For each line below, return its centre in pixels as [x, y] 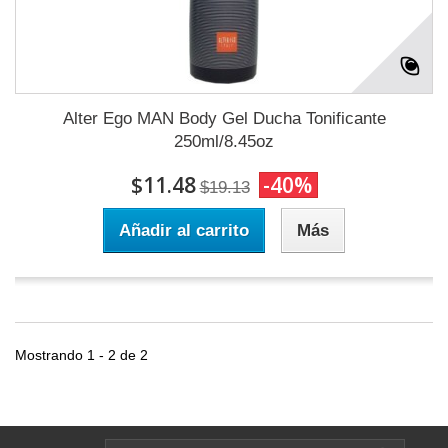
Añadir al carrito [184, 230]
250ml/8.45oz [224, 141]
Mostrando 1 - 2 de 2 [81, 355]
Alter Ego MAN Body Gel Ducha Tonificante [224, 118]
